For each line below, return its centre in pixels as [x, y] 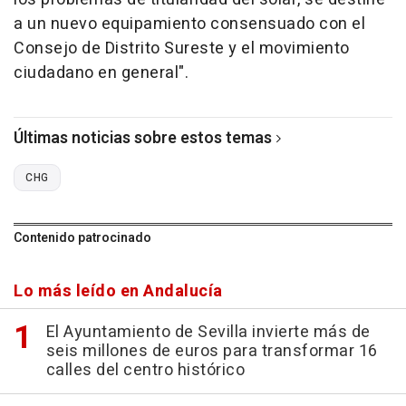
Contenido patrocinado [82, 238]
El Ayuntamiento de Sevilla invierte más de [208, 333]
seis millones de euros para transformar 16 [212, 352]
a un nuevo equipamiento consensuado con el [189, 24]
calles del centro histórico [145, 371]
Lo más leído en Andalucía [118, 292]
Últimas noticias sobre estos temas [143, 139]
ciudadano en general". [101, 73]
